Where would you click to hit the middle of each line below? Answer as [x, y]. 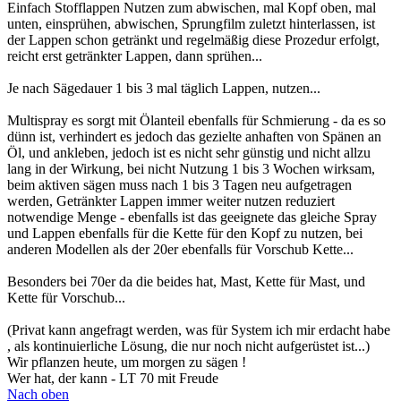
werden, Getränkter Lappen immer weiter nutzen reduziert [171, 201]
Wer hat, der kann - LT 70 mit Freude [113, 379]
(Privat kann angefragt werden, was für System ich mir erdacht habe [199, 330]
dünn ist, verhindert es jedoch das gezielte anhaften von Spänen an [194, 137]
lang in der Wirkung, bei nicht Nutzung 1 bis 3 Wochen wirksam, [191, 169]
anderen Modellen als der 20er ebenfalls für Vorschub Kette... [180, 250]
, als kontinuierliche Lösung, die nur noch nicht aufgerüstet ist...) [188, 346]
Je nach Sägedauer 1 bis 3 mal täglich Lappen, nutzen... [164, 89]
